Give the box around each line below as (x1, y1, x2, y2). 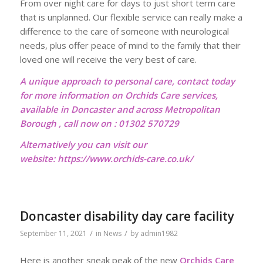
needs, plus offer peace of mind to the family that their (19, 39, 241, 51)
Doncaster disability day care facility (19, 208, 234, 224)
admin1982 (140, 228, 178, 238)
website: (19, 153, 58, 165)
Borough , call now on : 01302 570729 (19, 117, 179, 129)
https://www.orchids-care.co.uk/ (57, 153, 193, 165)
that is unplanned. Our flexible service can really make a (19, 11, 242, 23)
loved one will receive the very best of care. (19, 53, 197, 65)
